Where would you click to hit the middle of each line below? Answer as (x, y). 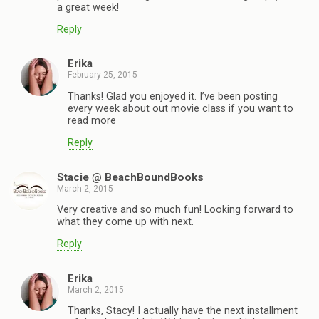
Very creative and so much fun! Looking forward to (175, 209)
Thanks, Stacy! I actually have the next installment (183, 311)
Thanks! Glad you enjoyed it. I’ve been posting (173, 96)
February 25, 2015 (103, 75)
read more (92, 120)
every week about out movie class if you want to (181, 108)
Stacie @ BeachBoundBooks (130, 177)
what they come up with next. (125, 221)
